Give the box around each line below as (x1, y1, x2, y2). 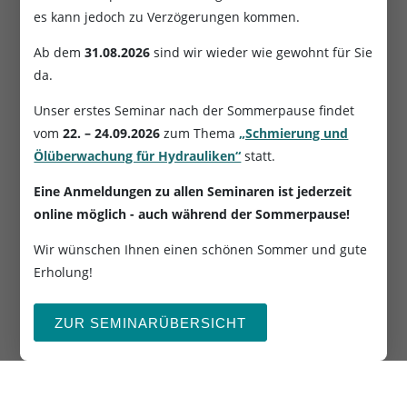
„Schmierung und (239, 124, 349, 143)
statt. (241, 147, 276, 165)
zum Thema (160, 124, 240, 143)
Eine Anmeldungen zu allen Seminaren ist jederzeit (34, 183, 352, 201)
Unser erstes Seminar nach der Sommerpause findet (34, 102, 355, 120)
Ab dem (34, 44, 85, 62)
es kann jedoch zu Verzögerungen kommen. (34, 8, 301, 26)
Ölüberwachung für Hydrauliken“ (34, 147, 242, 165)
